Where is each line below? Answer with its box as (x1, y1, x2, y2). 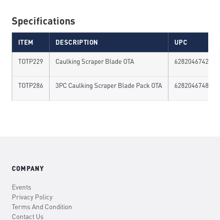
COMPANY (12, 165, 44, 172)
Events (12, 183, 31, 191)
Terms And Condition (12, 203, 72, 211)
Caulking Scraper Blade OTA (55, 57, 134, 65)
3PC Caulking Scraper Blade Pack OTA (55, 82, 162, 89)
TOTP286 (18, 82, 43, 89)
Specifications (12, 15, 75, 27)
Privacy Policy (12, 193, 53, 201)
